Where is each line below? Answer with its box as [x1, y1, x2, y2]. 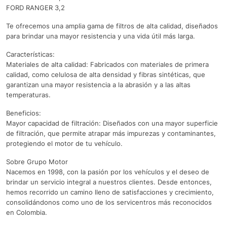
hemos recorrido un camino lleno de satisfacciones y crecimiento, [6, 188, 214, 197]
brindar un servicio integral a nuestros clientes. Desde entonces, [6, 178, 212, 186]
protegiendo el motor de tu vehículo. [6, 139, 123, 148]
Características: [6, 50, 55, 59]
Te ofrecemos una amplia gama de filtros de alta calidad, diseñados [6, 22, 218, 30]
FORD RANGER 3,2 [6, 4, 65, 12]
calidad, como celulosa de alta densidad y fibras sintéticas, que [6, 70, 205, 79]
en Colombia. [6, 208, 47, 217]
